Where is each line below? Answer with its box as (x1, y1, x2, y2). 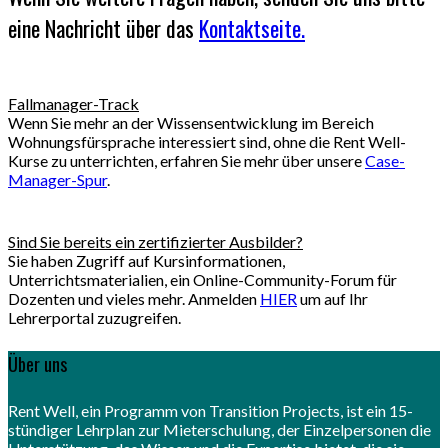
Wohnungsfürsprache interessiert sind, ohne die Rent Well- (8, 131, 406, 151)
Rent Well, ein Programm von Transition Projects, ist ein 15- (8, 400, 413, 420)
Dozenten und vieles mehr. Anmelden (8, 288, 260, 308)
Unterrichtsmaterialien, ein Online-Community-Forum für (8, 269, 397, 289)
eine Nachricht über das (8, 11, 199, 44)
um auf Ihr (297, 288, 368, 308)
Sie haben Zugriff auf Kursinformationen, (8, 250, 285, 270)
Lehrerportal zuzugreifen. (8, 307, 181, 327)
